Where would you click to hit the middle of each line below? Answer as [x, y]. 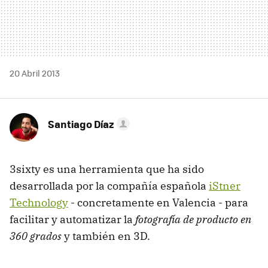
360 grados [36, 236]
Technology [39, 202]
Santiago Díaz [81, 124]
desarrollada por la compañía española [109, 185]
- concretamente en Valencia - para [158, 202]
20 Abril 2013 [35, 73]
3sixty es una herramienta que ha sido [107, 169]
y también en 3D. [106, 236]
